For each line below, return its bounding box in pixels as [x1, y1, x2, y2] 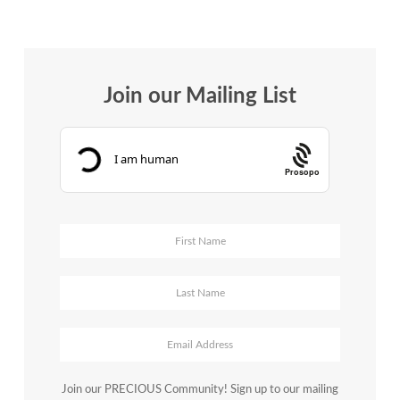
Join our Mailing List [104, 85, 296, 107]
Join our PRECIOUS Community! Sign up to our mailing [62, 383, 338, 396]
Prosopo [284, 166, 320, 179]
